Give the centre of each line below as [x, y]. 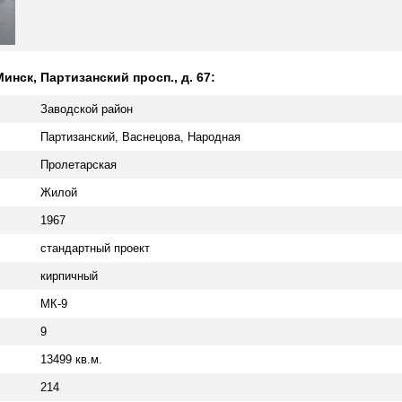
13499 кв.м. [71, 360]
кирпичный [69, 276]
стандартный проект [95, 249]
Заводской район [87, 109]
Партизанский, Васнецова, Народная [140, 137]
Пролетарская [79, 165]
